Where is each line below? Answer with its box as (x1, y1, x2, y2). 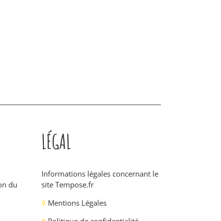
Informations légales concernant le (41, 169, 158, 179)
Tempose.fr (55, 180, 94, 189)
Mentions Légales (47, 198, 107, 208)
